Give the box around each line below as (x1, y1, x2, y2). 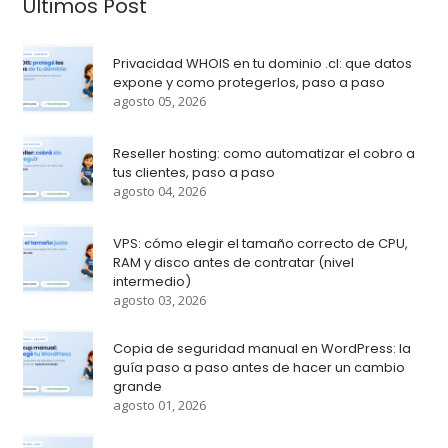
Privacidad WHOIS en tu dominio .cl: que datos (112, 53, 412, 73)
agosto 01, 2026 (112, 395, 206, 414)
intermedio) (112, 271, 191, 291)
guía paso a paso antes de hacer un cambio (112, 357, 405, 377)
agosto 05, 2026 (112, 91, 206, 110)
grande (112, 376, 162, 396)
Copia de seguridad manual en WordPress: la (112, 338, 411, 358)
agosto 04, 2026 (112, 181, 206, 200)
